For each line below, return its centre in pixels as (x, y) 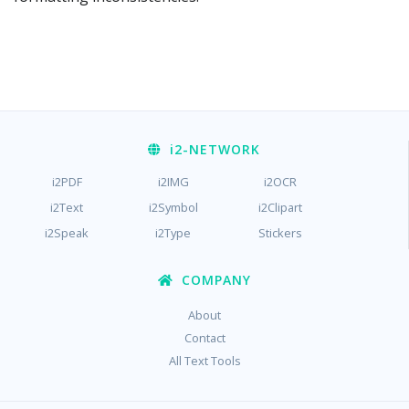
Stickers (280, 232)
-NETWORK (221, 149)
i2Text (67, 207)
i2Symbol (173, 207)
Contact (204, 337)
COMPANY (214, 279)
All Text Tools (204, 360)
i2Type (173, 232)
